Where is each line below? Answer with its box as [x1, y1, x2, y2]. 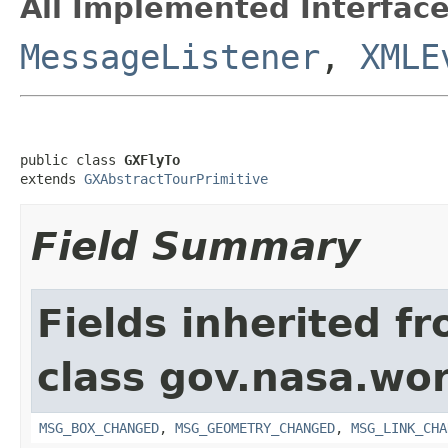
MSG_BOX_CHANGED [39, 419, 159, 436]
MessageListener [20, 36, 320, 77]
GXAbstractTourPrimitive [84, 170, 268, 187]
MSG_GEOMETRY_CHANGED [175, 419, 335, 436]
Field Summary [31, 223, 360, 269]
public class [20, 151, 124, 168]
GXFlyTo [124, 151, 180, 168]
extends [20, 170, 84, 187]
